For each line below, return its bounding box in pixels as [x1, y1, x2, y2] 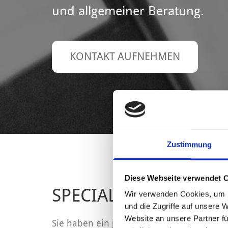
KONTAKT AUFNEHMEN [70, 50, 180, 63]
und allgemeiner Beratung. [52, 4, 204, 19]
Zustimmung [166, 140, 212, 149]
